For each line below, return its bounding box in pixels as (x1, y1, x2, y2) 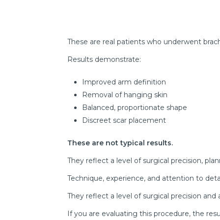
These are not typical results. (67, 138, 173, 148)
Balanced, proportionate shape (82, 103, 187, 112)
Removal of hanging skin (82, 90, 167, 100)
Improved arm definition (82, 78, 166, 87)
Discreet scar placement (82, 116, 166, 125)
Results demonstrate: (67, 55, 141, 64)
